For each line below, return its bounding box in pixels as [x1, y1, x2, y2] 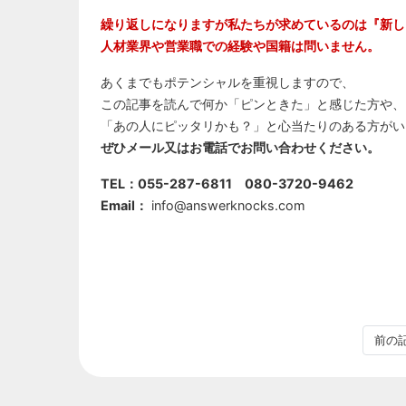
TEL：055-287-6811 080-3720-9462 [101, 175, 353, 191]
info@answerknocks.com [148, 197, 305, 213]
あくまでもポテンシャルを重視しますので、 [101, 73, 354, 90]
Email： [101, 197, 148, 213]
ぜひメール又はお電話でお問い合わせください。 [101, 139, 380, 155]
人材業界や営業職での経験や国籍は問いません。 [101, 37, 380, 53]
